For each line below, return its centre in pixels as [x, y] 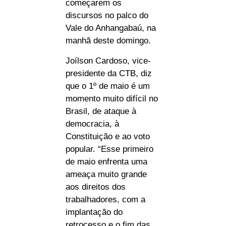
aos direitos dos [96, 187]
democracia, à [92, 124]
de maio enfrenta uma [106, 161]
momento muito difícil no [112, 98]
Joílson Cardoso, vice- [108, 61]
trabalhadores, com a [105, 199]
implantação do [94, 212]
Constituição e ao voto [108, 136]
